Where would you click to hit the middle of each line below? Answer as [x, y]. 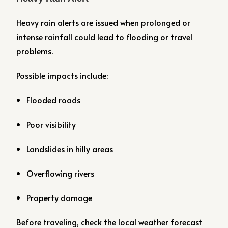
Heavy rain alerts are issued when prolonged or [104, 22]
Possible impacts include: [62, 75]
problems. [35, 51]
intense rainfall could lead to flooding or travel [105, 37]
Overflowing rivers [61, 173]
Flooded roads [54, 100]
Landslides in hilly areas [70, 149]
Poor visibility [51, 124]
